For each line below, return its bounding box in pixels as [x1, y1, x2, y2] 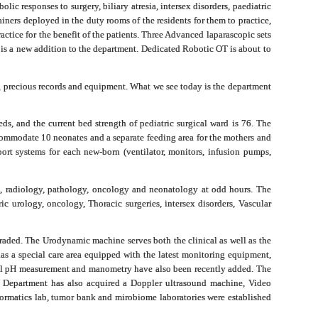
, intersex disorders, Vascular [159, 197, 271, 209]
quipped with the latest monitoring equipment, [89, 249, 271, 260]
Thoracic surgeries [88, 197, 160, 209]
